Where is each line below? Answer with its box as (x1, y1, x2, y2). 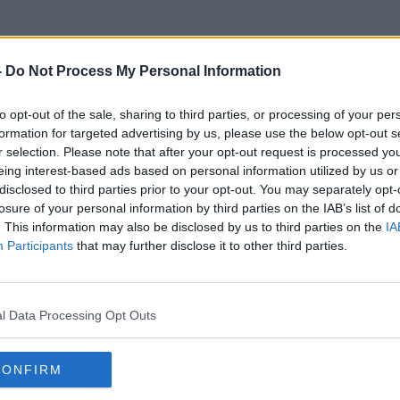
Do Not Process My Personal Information (5, 63, 281, 79)
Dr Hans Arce (112, 109, 287, 139)
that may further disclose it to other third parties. (73, 238, 347, 253)
